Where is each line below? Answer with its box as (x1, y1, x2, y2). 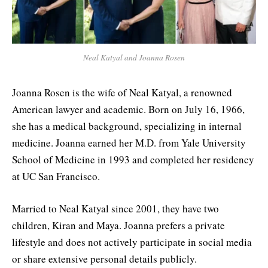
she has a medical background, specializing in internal (12, 118, 242, 133)
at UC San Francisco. (12, 169, 103, 183)
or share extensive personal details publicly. (12, 251, 197, 266)
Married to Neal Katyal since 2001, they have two (12, 201, 219, 215)
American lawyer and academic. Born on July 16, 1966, (12, 102, 245, 116)
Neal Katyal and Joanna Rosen (83, 51, 185, 63)
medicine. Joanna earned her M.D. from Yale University (12, 135, 246, 150)
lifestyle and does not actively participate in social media (12, 234, 252, 249)
